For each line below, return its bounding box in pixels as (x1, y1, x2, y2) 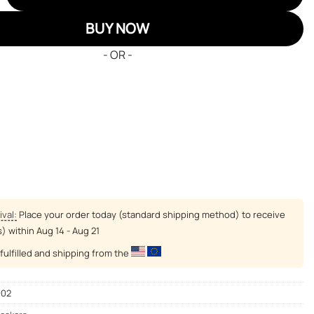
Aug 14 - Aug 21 (36, 224, 100, 237)
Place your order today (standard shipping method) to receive (17, 207, 285, 221)
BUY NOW (86, 19, 150, 38)
